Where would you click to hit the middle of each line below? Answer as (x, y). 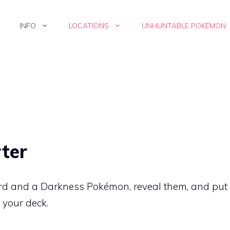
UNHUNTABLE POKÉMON (184, 26)
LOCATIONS (89, 26)
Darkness (62, 186)
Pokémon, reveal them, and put (156, 186)
